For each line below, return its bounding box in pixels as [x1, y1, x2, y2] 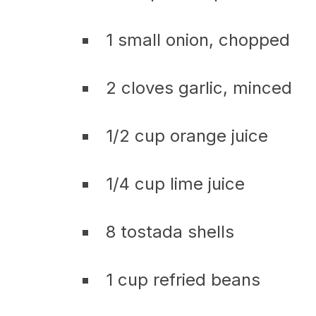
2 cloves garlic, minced [106, 78, 292, 98]
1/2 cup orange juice [106, 126, 268, 146]
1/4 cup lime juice [106, 174, 245, 194]
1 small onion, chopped [106, 30, 290, 50]
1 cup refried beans [106, 269, 260, 290]
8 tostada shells [106, 221, 234, 242]
